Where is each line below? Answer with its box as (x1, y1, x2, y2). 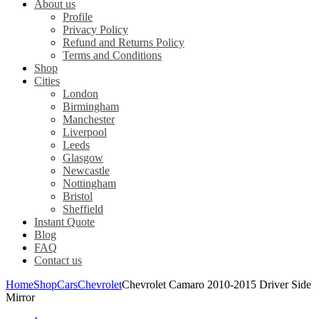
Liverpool (63, 126, 107, 139)
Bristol (63, 190, 93, 203)
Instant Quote (34, 216, 95, 229)
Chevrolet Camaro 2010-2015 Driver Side (122, 278, 311, 291)
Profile (63, 11, 93, 23)
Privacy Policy (63, 23, 128, 36)
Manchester (63, 113, 115, 126)
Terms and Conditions (63, 49, 162, 62)
